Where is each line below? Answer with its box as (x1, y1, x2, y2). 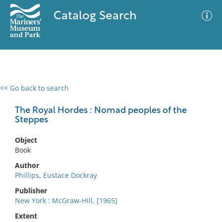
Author (15, 161, 39, 170)
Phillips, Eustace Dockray (15, 170, 97, 180)
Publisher (15, 186, 47, 195)
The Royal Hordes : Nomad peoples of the (15, 106, 187, 115)
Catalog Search (53, 10, 137, 22)
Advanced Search (118, 92, 175, 102)
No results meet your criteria (61, 144, 157, 154)
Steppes (15, 115, 48, 125)
